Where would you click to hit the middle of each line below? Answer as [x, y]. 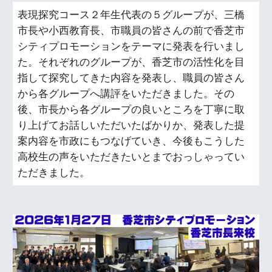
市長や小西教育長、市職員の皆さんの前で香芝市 [131, 30]
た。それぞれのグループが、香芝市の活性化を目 [131, 62]
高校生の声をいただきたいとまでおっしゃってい [131, 157]
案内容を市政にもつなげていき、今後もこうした [131, 141]
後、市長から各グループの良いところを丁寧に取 [131, 109]
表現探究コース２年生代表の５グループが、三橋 [131, 15]
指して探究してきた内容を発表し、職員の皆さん [131, 78]
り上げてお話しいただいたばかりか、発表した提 [131, 125]
